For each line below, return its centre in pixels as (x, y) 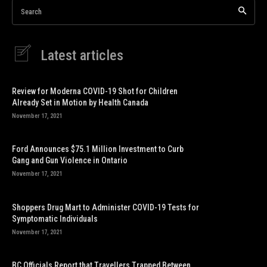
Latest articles (82, 55)
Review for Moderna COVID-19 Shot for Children (95, 91)
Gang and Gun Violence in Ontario (70, 161)
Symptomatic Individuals (55, 218)
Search (31, 11)
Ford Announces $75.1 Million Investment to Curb (98, 149)
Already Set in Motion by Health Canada (80, 103)
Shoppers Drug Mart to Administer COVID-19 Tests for (105, 207)
